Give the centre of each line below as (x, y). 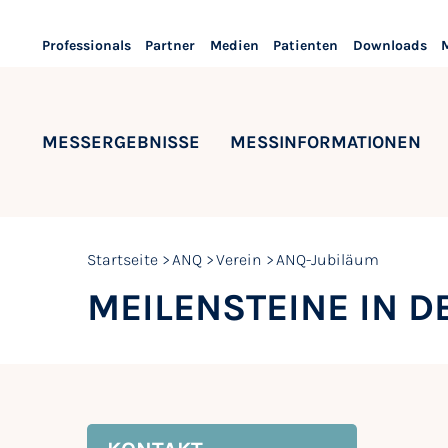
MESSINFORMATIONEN (325, 141)
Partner (170, 46)
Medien (234, 46)
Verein (239, 259)
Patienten (306, 46)
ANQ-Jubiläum (327, 259)
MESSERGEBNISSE (121, 141)
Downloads (389, 46)
